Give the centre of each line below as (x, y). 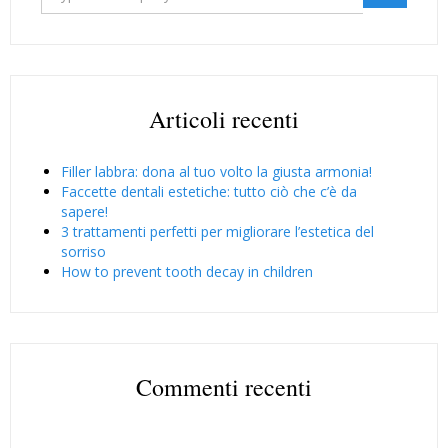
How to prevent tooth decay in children (187, 271)
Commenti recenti (224, 386)
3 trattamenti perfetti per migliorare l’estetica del (217, 231)
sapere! (84, 211)
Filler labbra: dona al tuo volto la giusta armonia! (216, 171)
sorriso (83, 251)
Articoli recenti (224, 118)
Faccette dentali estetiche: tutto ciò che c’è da (209, 191)
